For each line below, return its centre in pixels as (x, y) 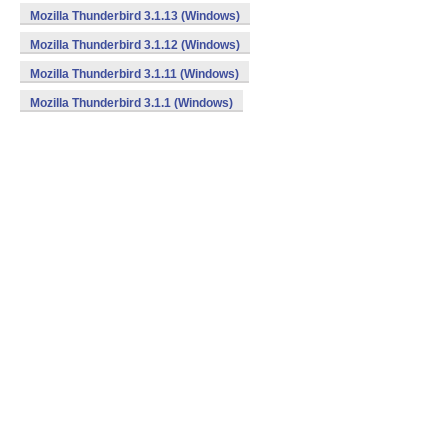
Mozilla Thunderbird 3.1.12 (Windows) (135, 45)
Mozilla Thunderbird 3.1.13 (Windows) (135, 16)
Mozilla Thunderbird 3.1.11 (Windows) (134, 74)
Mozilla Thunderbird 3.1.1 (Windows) (131, 103)
